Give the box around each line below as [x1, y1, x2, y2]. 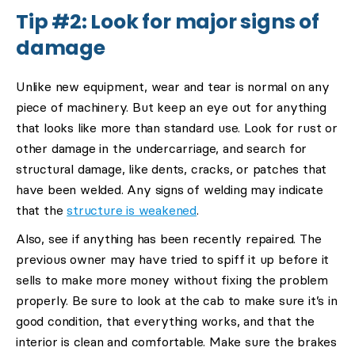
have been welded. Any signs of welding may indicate [16, 182, 323, 197]
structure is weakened [67, 203, 197, 218]
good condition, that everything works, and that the [16, 314, 315, 329]
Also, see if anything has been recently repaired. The [16, 231, 322, 246]
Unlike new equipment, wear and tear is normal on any [16, 79, 330, 94]
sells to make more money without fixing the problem [16, 273, 328, 288]
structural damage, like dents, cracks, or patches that [16, 162, 327, 177]
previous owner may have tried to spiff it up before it [16, 252, 330, 267]
